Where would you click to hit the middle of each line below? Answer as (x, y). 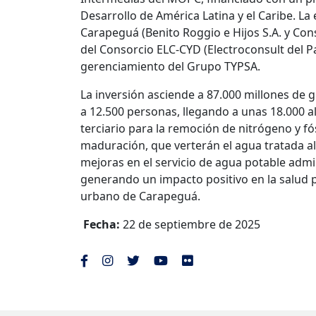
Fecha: (102, 225)
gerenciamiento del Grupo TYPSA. (170, 67)
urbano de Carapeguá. (140, 196)
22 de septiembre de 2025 (190, 225)
